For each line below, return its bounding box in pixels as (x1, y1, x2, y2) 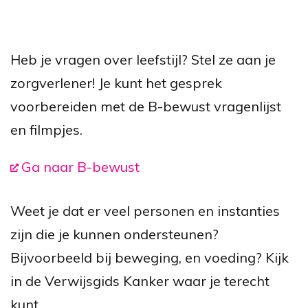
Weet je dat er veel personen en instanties (10, 201, 280, 219)
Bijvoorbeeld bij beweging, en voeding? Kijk (10, 248, 289, 266)
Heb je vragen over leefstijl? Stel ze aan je (10, 50, 276, 68)
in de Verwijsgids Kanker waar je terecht (10, 272, 269, 289)
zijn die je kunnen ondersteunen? (10, 225, 219, 243)
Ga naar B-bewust (21, 157, 140, 175)
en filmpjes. (10, 120, 82, 138)
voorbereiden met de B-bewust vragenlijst (10, 97, 281, 115)
